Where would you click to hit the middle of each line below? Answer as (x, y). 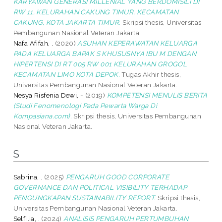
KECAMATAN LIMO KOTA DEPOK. (67, 74)
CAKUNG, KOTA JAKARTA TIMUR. (67, 22)
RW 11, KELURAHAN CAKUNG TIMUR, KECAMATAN (96, 12)
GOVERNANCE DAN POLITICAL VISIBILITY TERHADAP (100, 187)
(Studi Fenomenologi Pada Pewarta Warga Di (85, 105)
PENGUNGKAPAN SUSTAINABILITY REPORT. (84, 197)
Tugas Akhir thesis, (151, 74)
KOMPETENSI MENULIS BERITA (157, 95)
